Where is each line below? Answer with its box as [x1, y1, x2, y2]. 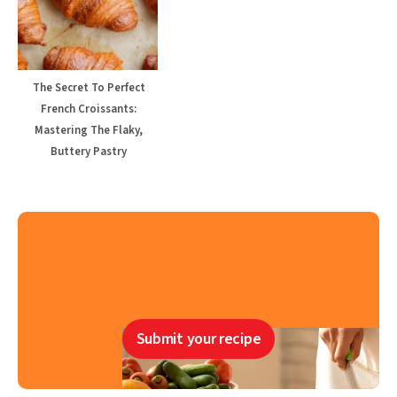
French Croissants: [41, 101, 136, 118]
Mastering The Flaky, [35, 122, 143, 139]
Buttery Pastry [51, 144, 127, 160]
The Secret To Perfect [32, 80, 145, 97]
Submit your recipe [136, 328, 261, 351]
